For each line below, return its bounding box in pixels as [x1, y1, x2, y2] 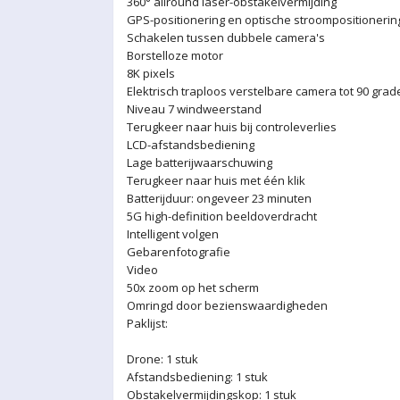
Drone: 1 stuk [127, 351, 198, 367]
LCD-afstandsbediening [127, 137, 254, 153]
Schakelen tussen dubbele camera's [127, 29, 325, 46]
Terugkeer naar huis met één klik [127, 172, 305, 188]
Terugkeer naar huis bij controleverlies [127, 119, 337, 135]
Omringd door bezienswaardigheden [127, 297, 328, 313]
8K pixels [127, 65, 175, 81]
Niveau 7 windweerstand [127, 101, 262, 117]
